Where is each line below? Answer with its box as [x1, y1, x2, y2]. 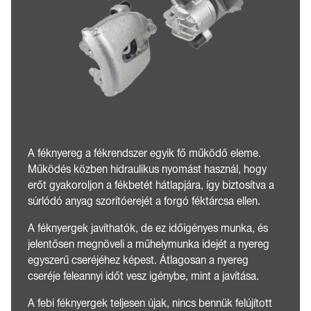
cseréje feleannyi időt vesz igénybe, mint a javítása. [28, 271, 259, 283]
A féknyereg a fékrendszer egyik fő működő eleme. [28, 148, 261, 160]
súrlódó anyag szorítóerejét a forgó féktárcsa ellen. [28, 196, 260, 208]
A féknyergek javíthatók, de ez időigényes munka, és [28, 223, 268, 235]
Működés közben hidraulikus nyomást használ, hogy [28, 164, 267, 176]
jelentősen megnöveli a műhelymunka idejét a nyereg [28, 239, 269, 251]
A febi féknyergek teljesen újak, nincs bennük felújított [28, 298, 272, 310]
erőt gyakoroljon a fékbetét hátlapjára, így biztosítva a [28, 180, 274, 192]
